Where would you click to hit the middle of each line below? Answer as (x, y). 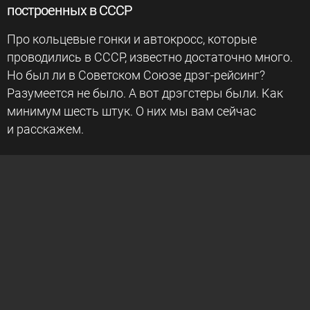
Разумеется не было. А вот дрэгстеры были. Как (145, 93)
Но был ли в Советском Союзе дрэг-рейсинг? (136, 75)
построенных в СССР (70, 10)
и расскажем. (45, 129)
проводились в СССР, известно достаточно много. (150, 57)
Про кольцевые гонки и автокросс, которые (132, 39)
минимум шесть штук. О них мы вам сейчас (131, 111)
